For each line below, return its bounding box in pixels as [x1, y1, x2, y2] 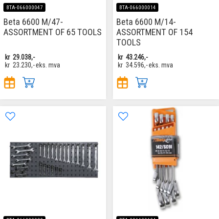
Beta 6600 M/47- [3, 16, 63, 27]
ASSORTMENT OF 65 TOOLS [3, 26, 102, 37]
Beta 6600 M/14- [116, 16, 176, 27]
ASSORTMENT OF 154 [116, 26, 193, 37]
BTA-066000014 [119, 4, 156, 11]
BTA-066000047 [6, 4, 43, 11]
